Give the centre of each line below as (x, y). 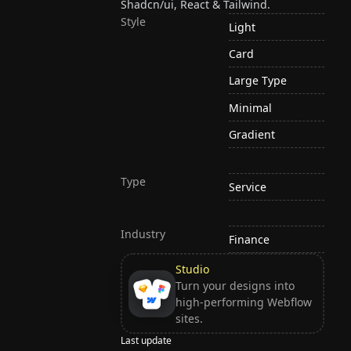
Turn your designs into (235, 285)
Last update (147, 341)
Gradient (252, 134)
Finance (250, 240)
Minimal (251, 107)
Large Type (258, 81)
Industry (143, 233)
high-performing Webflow (243, 302)
